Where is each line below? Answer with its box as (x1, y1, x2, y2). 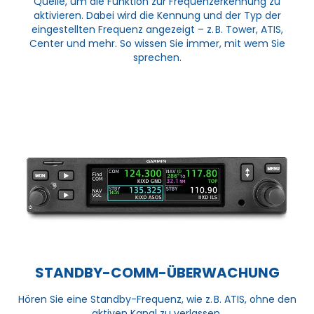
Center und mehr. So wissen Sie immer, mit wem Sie (29, 36, 285, 50)
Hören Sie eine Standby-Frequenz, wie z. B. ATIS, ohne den (18, 292, 296, 306)
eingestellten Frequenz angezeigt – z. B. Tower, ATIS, (31, 22, 283, 36)
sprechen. (132, 50, 182, 64)
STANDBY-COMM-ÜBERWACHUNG (34, 262, 280, 282)
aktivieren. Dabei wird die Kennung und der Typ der (33, 8, 281, 22)
